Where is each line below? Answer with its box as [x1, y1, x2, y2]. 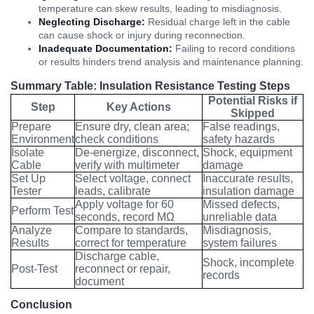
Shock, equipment [203, 146, 292, 158]
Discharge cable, [75, 250, 159, 262]
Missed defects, [203, 198, 280, 210]
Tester [11, 184, 41, 197]
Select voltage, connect [75, 172, 191, 184]
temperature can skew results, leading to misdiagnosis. [39, 2, 282, 14]
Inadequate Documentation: [39, 42, 172, 54]
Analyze [11, 224, 52, 236]
